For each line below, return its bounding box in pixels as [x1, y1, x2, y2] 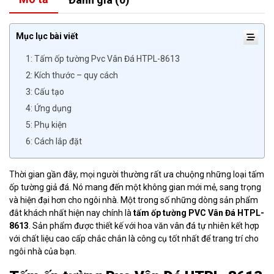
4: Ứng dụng [26, 103, 73, 113]
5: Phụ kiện [26, 119, 67, 130]
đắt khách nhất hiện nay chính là [9, 207, 133, 218]
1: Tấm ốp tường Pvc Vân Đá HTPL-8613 [26, 53, 180, 64]
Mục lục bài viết [16, 31, 78, 41]
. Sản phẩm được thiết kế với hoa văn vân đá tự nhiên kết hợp [29, 220, 259, 231]
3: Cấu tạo [26, 86, 64, 97]
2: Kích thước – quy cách [26, 70, 118, 80]
